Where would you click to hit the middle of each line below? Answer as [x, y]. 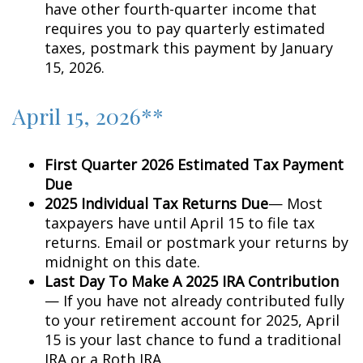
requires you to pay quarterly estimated [185, 28]
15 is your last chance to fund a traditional [193, 340]
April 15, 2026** [88, 116]
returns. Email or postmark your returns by [196, 242]
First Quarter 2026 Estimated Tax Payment [194, 164]
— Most [295, 203]
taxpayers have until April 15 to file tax [179, 223]
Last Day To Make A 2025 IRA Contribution [192, 281]
